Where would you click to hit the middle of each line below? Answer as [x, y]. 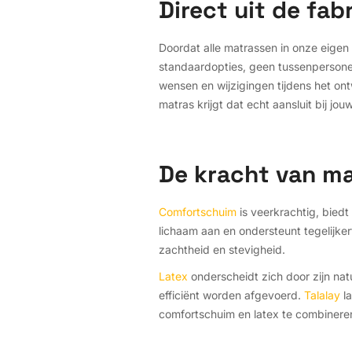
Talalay [322, 295]
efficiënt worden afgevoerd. [231, 295]
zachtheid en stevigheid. [222, 249]
